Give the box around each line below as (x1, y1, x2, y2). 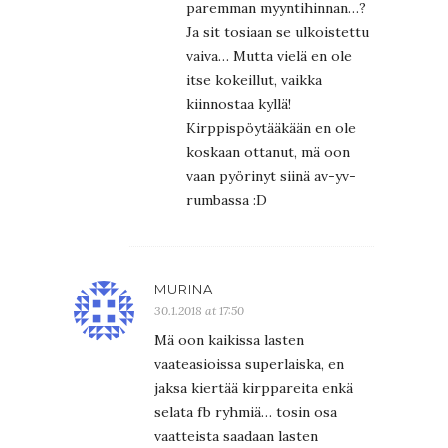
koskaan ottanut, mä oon (186, 143, 350, 162)
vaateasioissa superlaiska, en (154, 355, 344, 374)
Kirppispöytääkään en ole (186, 119, 356, 138)
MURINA (154, 281, 213, 298)
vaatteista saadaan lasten (154, 427, 318, 446)
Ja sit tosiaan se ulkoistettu (186, 23, 369, 42)
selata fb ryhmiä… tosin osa (154, 403, 337, 422)
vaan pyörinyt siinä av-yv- (186, 167, 356, 186)
